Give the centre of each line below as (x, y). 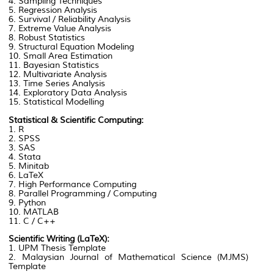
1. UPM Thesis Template (57, 248)
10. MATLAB (34, 212)
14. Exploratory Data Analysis (68, 93)
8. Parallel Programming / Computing (83, 194)
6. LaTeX (26, 176)
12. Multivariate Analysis (59, 75)
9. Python (28, 203)
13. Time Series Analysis (57, 84)
